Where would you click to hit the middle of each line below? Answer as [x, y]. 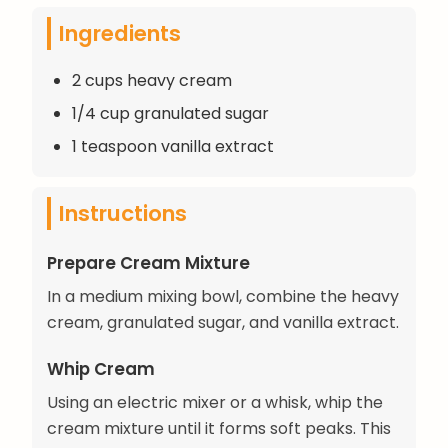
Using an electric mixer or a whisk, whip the [215, 402]
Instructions [123, 213]
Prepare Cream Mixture [148, 262]
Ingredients [120, 33]
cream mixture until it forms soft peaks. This [219, 428]
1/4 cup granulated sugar [170, 113]
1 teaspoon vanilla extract [173, 146]
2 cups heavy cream [152, 80]
